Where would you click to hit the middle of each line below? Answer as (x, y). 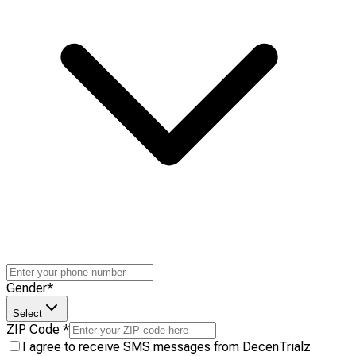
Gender (27, 288)
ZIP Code (33, 330)
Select (27, 314)
